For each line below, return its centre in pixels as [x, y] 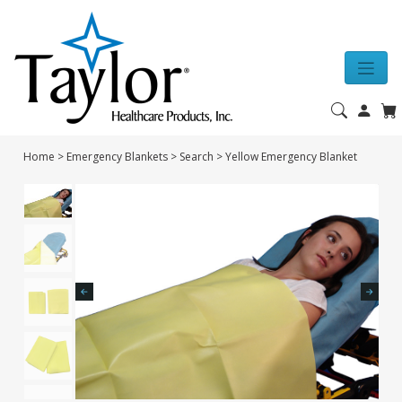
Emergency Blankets [118, 157]
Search [197, 157]
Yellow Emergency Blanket [292, 157]
